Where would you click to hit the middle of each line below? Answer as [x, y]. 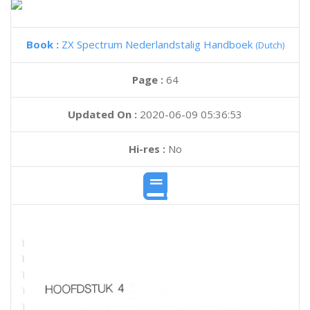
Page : [149, 80]
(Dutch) [270, 45]
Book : [44, 44]
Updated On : [102, 114]
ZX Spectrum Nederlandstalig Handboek [158, 44]
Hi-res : [147, 149]
